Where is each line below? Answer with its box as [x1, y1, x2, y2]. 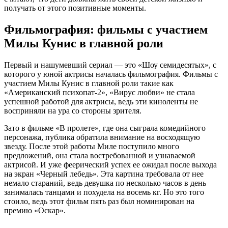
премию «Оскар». [4, 206, 66, 215]
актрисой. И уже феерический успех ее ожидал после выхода [4, 160, 217, 169]
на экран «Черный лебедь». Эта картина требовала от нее [4, 169, 204, 179]
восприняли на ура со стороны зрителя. [4, 106, 141, 116]
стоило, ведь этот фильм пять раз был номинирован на [4, 197, 194, 206]
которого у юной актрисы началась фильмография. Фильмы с [4, 70, 218, 79]
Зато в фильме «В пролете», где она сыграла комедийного [4, 124, 206, 133]
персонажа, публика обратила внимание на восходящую [4, 133, 200, 142]
